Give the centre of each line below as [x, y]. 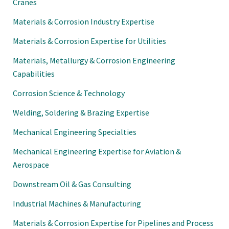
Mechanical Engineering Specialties [75, 132]
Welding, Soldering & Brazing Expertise [81, 112]
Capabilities [34, 73]
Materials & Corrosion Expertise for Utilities [89, 41]
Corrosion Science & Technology [69, 93]
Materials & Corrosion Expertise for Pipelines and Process [113, 223]
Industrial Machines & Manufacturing [77, 203]
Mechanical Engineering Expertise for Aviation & [97, 151]
